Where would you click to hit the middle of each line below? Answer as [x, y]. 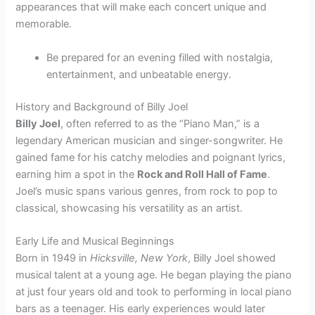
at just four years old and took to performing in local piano [154, 291]
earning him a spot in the [77, 174]
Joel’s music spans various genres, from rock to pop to [147, 191]
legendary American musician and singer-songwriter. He [149, 140]
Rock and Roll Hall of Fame [202, 174]
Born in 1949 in [53, 258]
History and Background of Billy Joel [102, 107]
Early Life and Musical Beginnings [95, 241]
